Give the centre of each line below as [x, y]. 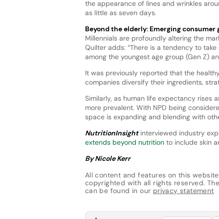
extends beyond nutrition [124, 142]
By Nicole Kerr [108, 158]
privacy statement [183, 191]
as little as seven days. [120, 12]
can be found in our [119, 191]
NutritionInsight [111, 133]
